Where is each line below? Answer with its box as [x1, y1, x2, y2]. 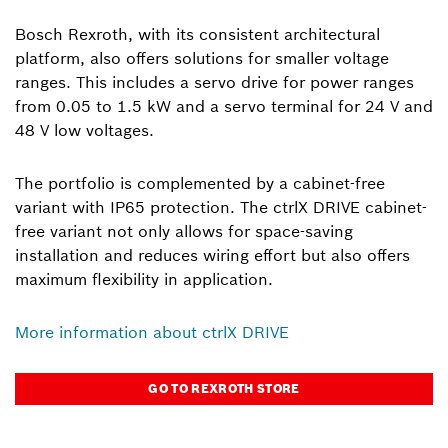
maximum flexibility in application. [15, 269, 273, 289]
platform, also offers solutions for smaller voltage [15, 48, 389, 68]
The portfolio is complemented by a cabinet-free [15, 173, 385, 193]
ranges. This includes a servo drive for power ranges [15, 72, 414, 92]
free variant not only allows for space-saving [15, 221, 353, 241]
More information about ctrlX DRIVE [15, 322, 289, 342]
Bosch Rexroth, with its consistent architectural [15, 24, 380, 44]
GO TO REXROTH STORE [148, 381, 300, 396]
